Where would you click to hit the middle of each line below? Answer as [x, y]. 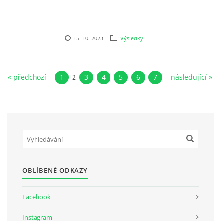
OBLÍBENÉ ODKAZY [55, 170]
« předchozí [27, 77]
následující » [191, 77]
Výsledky [131, 38]
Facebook [37, 197]
